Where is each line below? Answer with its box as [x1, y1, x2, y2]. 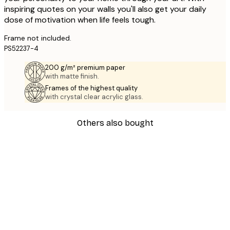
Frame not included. [4, 33, 71, 43]
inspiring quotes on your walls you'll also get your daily [4, 4, 206, 15]
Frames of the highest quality [45, 84, 138, 93]
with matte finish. [45, 72, 99, 81]
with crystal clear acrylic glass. [45, 92, 143, 102]
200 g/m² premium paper [45, 63, 125, 72]
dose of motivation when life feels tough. [4, 14, 156, 26]
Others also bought [76, 118, 154, 128]
